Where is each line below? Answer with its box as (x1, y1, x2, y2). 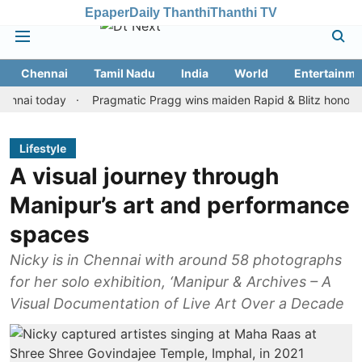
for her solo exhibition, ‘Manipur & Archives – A (10, 273, 331, 290)
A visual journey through (10, 162, 279, 190)
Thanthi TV (210, 5, 277, 19)
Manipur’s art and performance (10, 192, 350, 219)
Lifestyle (19, 141, 66, 155)
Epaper (85, 5, 129, 19)
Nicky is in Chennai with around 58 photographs (10, 251, 342, 268)
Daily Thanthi (129, 5, 210, 19)
